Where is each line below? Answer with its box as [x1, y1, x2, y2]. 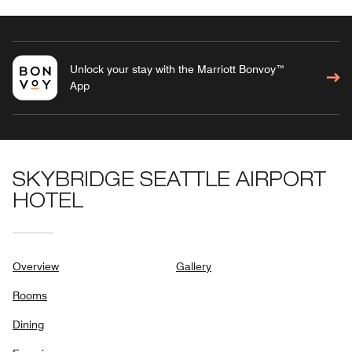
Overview [13, 259, 59, 273]
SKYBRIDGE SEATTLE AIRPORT [13, 171, 326, 192]
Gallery [176, 259, 211, 273]
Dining [13, 317, 44, 331]
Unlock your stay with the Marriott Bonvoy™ [69, 62, 285, 75]
